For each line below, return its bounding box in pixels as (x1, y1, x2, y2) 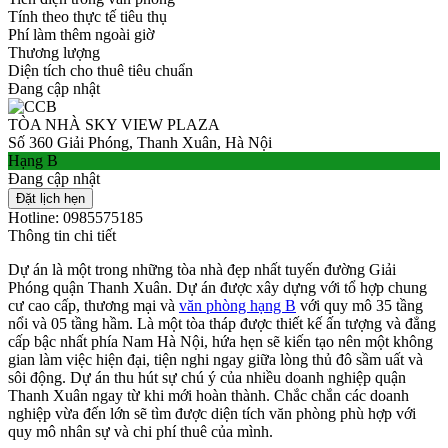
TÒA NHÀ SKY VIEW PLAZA (8, 115, 220, 133)
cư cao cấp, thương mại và (8, 296, 179, 314)
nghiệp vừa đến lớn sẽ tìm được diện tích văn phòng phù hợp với (8, 404, 416, 422)
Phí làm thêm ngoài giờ (8, 25, 154, 43)
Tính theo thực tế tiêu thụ (8, 7, 167, 25)
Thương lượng (8, 43, 100, 61)
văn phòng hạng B (179, 296, 296, 314)
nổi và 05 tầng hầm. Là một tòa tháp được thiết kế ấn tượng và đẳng (8, 314, 436, 332)
